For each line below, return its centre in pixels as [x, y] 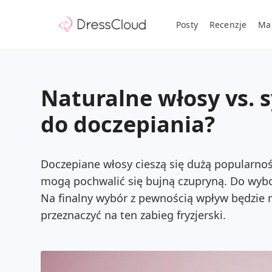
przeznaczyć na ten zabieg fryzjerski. [133, 215]
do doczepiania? [128, 124]
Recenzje [228, 24]
